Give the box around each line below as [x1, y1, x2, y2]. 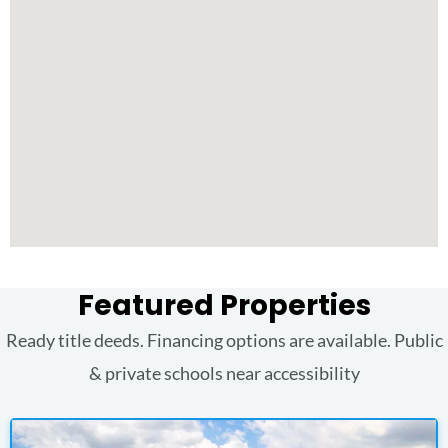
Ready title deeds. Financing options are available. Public [5, 328, 443, 351]
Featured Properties [77, 285, 371, 325]
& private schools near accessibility [88, 361, 360, 384]
